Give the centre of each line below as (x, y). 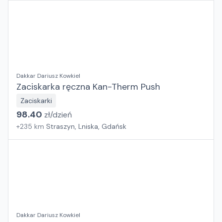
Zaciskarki (36, 101)
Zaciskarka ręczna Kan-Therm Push (88, 87)
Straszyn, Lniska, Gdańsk (86, 126)
